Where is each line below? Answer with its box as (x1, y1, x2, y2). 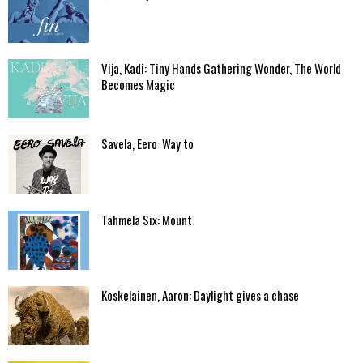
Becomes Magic (101, 75, 175, 94)
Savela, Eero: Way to (101, 135, 194, 153)
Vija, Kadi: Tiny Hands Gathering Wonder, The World (101, 59, 341, 78)
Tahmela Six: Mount (101, 210, 192, 228)
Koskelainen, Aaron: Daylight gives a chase (101, 285, 299, 304)
